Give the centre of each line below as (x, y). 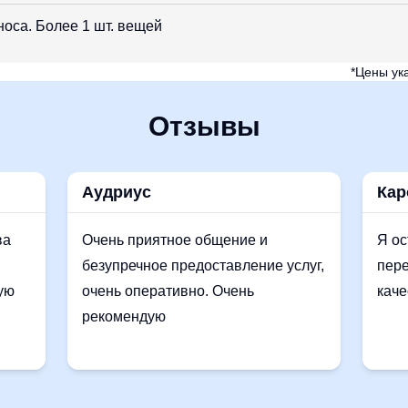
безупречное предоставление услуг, (203, 265)
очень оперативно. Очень (168, 291)
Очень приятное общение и (175, 240)
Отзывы (204, 126)
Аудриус (117, 192)
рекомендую (124, 316)
